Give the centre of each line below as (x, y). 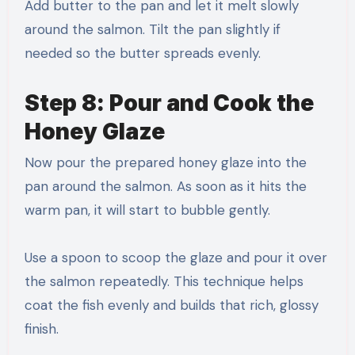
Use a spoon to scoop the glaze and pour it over (176, 258)
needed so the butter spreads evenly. (142, 53)
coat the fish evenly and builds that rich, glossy (171, 305)
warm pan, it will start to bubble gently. (147, 210)
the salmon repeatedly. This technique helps (164, 282)
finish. (41, 329)
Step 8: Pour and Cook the (169, 103)
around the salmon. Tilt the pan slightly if (152, 30)
